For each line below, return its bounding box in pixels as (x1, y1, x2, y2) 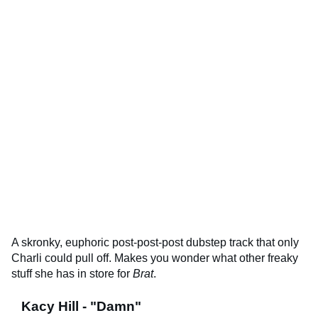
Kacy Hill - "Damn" (21, 299, 141, 314)
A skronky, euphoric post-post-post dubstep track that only (11, 236, 299, 249)
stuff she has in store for (11, 268, 133, 280)
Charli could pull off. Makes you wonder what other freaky (11, 252, 298, 265)
